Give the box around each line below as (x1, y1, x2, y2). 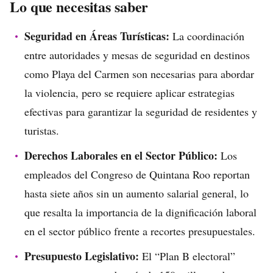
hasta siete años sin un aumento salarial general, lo (24, 186, 249, 200)
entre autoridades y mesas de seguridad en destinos (24, 48, 250, 62)
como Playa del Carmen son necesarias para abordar (24, 66, 254, 81)
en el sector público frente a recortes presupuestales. (24, 224, 255, 238)
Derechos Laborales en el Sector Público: (24, 147, 218, 163)
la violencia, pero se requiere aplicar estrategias (24, 85, 235, 100)
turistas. (24, 123, 59, 138)
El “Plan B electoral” (139, 249, 235, 263)
